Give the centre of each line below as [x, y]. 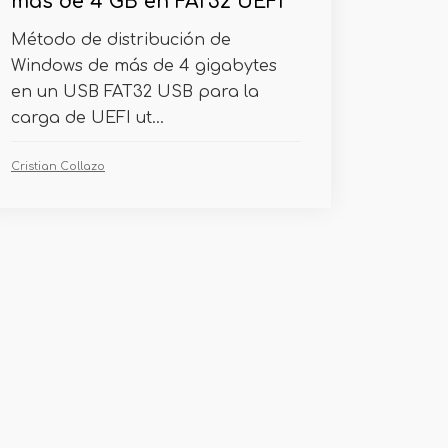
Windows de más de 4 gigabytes [144, 66]
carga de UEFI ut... [87, 118]
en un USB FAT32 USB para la [135, 92]
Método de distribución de [121, 40]
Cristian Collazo [58, 166]
